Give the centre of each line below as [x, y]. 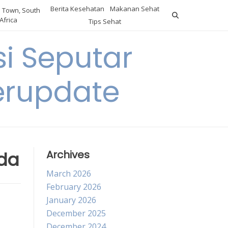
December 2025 [76, 213]
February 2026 [74, 187]
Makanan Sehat [135, 9]
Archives [68, 155]
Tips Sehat [105, 21]
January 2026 [71, 200]
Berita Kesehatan [78, 9]
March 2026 [69, 174]
